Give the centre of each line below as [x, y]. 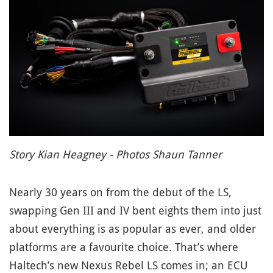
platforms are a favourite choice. [90, 247]
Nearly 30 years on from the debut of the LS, [120, 192]
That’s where [207, 247]
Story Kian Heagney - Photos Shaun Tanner [115, 154]
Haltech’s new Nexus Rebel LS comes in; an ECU [129, 265]
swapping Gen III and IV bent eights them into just [135, 210]
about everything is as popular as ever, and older [133, 229]
